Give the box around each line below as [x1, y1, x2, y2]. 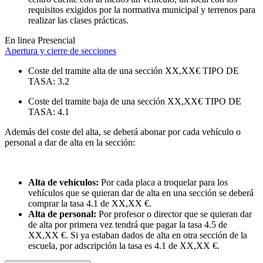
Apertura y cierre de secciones [5, 46, 116, 56]
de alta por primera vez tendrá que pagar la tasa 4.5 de [28, 220, 227, 230]
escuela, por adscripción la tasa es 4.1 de [28, 241, 180, 251]
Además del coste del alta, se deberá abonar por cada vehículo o [5, 127, 241, 137]
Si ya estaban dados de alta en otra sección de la [68, 230, 247, 241]
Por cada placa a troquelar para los [99, 177, 228, 188]
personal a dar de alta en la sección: [5, 137, 135, 148]
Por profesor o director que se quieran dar [96, 209, 252, 220]
